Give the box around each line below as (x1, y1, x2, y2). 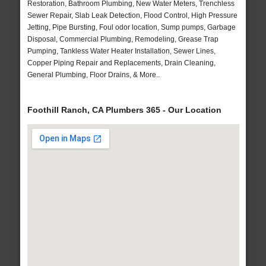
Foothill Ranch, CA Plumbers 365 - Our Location (27, 105, 221, 115)
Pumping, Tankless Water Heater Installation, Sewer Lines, (27, 47, 216, 56)
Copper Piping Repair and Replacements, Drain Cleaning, (27, 59, 216, 68)
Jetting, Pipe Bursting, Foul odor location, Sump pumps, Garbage (27, 23, 236, 32)
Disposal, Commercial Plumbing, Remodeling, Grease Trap (27, 35, 218, 44)
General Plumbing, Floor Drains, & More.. (27, 71, 160, 80)
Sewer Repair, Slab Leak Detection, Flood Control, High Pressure (27, 11, 237, 20)
